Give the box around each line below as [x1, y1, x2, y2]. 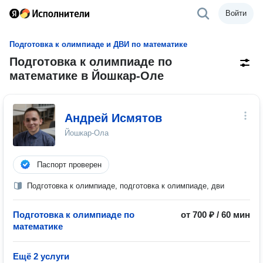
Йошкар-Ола [65, 129, 109, 137]
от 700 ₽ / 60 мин [181, 210, 250, 220]
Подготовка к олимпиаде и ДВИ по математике [9, 40, 187, 49]
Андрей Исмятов [65, 112, 162, 124]
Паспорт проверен [37, 160, 102, 169]
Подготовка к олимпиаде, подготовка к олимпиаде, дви [27, 181, 224, 190]
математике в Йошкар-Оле [9, 69, 164, 82]
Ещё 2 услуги [13, 251, 69, 261]
